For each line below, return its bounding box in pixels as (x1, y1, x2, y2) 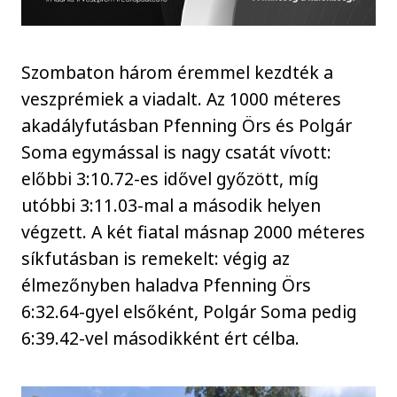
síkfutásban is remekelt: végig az (21, 246, 291, 271)
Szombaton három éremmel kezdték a (21, 60, 334, 85)
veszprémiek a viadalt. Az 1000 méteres (21, 87, 342, 112)
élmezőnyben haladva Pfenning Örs (21, 273, 312, 298)
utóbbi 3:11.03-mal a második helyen (21, 193, 322, 218)
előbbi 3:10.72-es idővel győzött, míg (21, 167, 320, 191)
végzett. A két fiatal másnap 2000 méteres (21, 220, 366, 245)
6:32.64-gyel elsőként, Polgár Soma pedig (21, 300, 358, 324)
